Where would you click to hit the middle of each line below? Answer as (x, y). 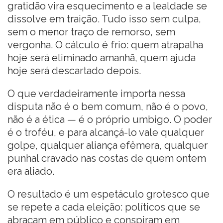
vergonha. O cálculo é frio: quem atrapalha (105, 45)
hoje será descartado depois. (74, 70)
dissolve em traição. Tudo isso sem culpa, (104, 19)
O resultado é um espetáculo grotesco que (109, 194)
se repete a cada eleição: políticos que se (104, 207)
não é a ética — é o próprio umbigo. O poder (110, 119)
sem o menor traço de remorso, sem (91, 32)
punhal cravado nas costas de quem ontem (107, 158)
